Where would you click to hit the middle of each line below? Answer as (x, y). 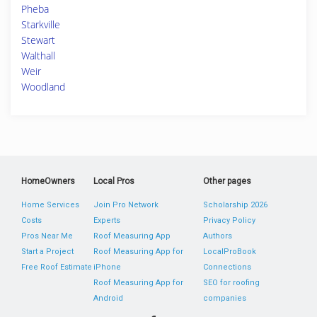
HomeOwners (48, 181)
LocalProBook (229, 252)
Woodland (43, 87)
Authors (217, 236)
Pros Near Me (47, 236)
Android (109, 298)
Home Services (50, 205)
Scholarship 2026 (235, 205)
